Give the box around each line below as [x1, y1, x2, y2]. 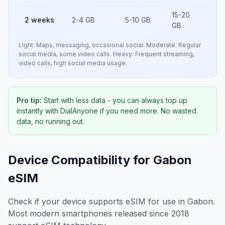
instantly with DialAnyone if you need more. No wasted [17, 106, 196, 115]
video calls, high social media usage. [19, 59, 127, 67]
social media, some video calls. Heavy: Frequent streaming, [19, 50, 194, 58]
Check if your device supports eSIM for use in [8, 196, 187, 206]
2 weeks [25, 16, 54, 24]
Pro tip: [17, 96, 42, 104]
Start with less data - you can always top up [42, 96, 187, 104]
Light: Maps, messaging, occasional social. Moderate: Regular [19, 41, 201, 49]
